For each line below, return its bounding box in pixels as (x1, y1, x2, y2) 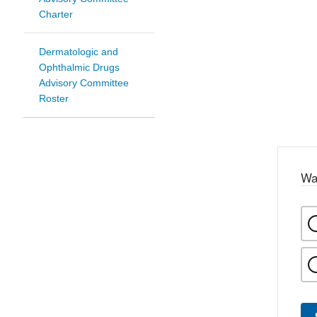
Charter (39, 8, 73, 21)
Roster (39, 93, 69, 105)
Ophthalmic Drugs (39, 62, 120, 74)
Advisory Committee (39, 77, 129, 89)
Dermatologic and (39, 46, 118, 58)
